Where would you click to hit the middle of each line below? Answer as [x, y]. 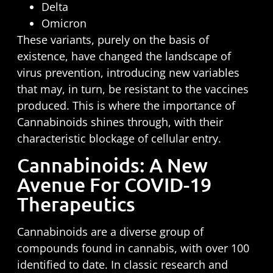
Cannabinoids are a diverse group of [110, 231]
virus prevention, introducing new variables [128, 72]
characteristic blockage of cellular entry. [119, 138]
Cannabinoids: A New [112, 165]
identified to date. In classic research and [122, 264]
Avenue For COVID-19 [114, 184]
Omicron [64, 23]
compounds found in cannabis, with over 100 [133, 248]
